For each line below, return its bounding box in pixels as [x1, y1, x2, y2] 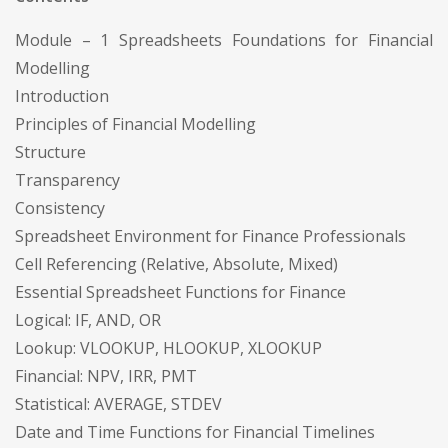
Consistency [15, 196, 105, 219]
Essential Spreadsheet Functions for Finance [15, 280, 346, 303]
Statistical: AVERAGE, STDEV [15, 392, 222, 415]
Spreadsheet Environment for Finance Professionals [15, 224, 406, 247]
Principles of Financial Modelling [15, 112, 256, 135]
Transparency [15, 168, 120, 191]
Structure [15, 140, 86, 163]
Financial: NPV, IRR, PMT [15, 364, 197, 387]
